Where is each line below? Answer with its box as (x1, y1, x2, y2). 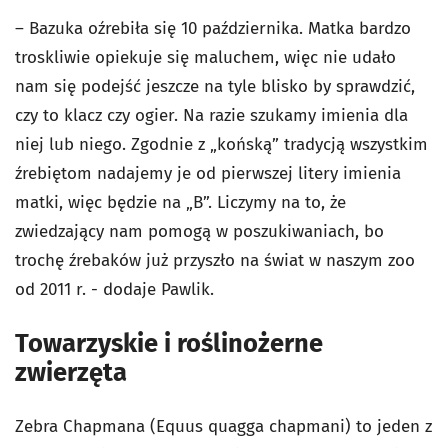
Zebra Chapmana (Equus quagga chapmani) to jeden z (15, 416, 432, 437)
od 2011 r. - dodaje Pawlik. (15, 279, 214, 300)
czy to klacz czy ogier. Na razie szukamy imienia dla (15, 105, 408, 126)
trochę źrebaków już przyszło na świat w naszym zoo (15, 250, 415, 271)
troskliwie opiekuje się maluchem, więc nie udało (15, 47, 396, 68)
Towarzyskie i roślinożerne (15, 328, 323, 359)
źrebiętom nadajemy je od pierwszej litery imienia (15, 163, 401, 184)
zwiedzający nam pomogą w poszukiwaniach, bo (15, 221, 384, 242)
